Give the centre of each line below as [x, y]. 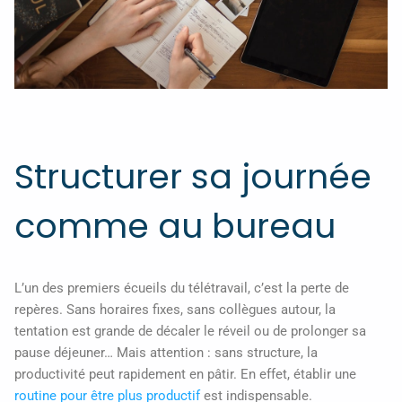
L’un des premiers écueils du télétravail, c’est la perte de [182, 288]
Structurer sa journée [193, 177]
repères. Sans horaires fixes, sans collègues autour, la [175, 310]
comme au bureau [175, 226]
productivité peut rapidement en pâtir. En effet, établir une [185, 375]
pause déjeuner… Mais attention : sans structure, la [166, 353]
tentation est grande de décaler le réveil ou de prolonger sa [190, 332]
